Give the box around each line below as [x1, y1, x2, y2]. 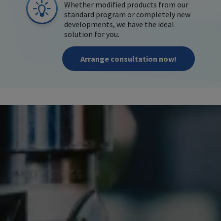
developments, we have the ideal [64, 19, 175, 29]
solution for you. [64, 29, 120, 39]
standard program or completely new [64, 9, 191, 19]
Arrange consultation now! [80, 54, 177, 64]
